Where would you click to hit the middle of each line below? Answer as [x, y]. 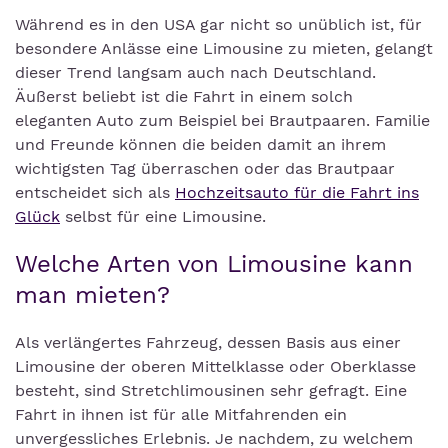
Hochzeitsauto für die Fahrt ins [297, 192]
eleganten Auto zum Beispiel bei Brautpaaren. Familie [222, 120]
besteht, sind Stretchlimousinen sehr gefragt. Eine [211, 390]
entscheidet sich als [95, 192]
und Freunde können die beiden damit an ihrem [200, 144]
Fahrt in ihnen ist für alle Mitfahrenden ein [181, 414]
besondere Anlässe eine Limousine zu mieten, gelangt [224, 48]
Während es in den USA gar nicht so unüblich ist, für [218, 24]
